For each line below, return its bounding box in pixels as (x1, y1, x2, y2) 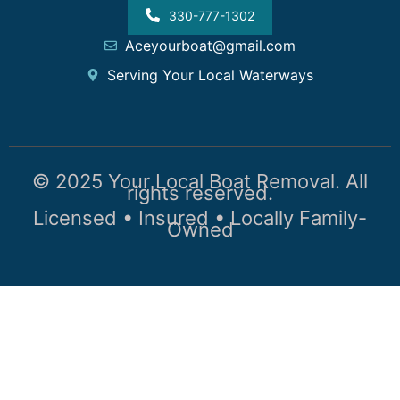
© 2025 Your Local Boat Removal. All (32, 170, 368, 194)
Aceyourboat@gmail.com (124, 37, 296, 55)
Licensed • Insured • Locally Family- (33, 205, 367, 229)
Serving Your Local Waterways (106, 66, 313, 85)
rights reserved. (127, 181, 273, 205)
